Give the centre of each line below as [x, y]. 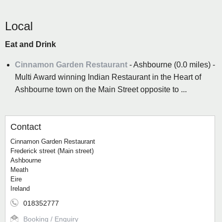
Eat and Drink [30, 45]
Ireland [20, 189]
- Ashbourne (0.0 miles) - [172, 65]
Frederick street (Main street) [52, 151]
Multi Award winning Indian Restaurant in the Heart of [108, 77]
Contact [26, 127]
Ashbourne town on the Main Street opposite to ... [101, 90]
